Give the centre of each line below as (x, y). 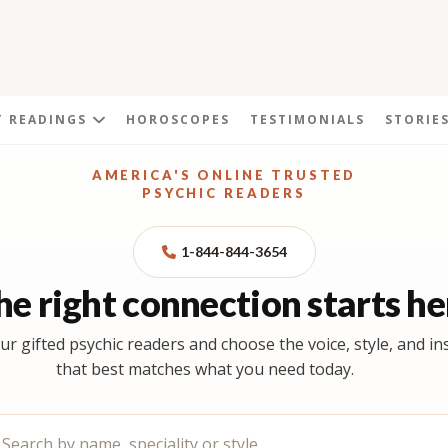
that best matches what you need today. (204, 368)
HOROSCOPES (177, 119)
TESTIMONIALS (307, 119)
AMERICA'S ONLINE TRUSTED (224, 174)
